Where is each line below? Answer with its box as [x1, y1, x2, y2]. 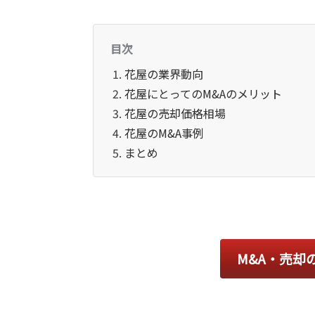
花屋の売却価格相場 [124, 105, 226, 122]
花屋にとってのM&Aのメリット [124, 85, 282, 102]
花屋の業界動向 [124, 65, 203, 82]
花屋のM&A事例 [124, 124, 204, 141]
